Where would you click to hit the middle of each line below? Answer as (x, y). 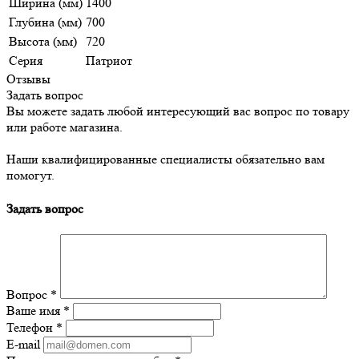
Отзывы (28, 79)
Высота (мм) (43, 42)
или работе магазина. (65, 127)
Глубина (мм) (45, 22)
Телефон (31, 327)
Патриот (109, 61)
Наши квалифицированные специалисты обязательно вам (165, 159)
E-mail (23, 344)
